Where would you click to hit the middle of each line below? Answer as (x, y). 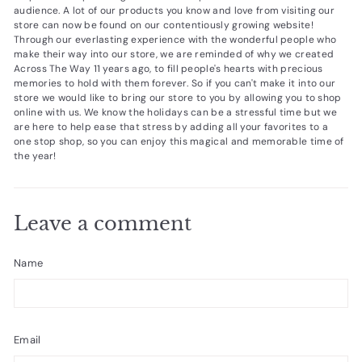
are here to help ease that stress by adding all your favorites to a (171, 126)
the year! (36, 156)
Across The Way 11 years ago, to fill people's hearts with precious (168, 68)
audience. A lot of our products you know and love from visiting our (175, 10)
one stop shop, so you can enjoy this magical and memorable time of (179, 141)
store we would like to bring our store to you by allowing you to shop (178, 97)
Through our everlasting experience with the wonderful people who (175, 39)
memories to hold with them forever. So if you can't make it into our (175, 83)
